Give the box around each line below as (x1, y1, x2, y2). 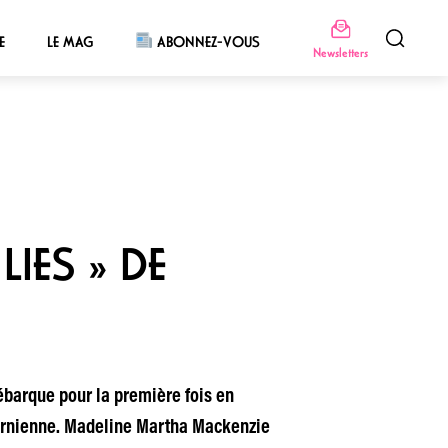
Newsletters (312, 43, 368, 61)
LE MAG (46, 32, 93, 51)
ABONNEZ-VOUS (153, 32, 261, 51)
